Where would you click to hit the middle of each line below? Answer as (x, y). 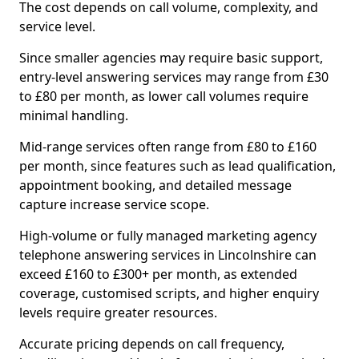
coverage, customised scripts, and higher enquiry (169, 293)
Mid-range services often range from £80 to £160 (168, 147)
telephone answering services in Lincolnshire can (168, 255)
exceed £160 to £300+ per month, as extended (158, 274)
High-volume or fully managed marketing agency (168, 236)
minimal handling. (74, 115)
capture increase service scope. (114, 204)
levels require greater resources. (118, 313)
